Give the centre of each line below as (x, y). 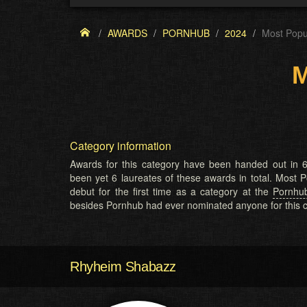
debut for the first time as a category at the (172, 191)
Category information (121, 146)
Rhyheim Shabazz (123, 267)
